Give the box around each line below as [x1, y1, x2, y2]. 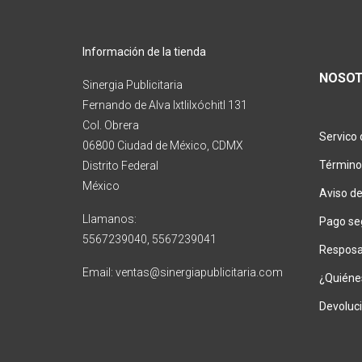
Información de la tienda [82, 45, 206, 58]
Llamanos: [82, 213, 137, 225]
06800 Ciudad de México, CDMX [82, 139, 243, 152]
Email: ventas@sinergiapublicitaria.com [82, 266, 283, 279]
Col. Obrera [82, 119, 139, 132]
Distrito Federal [82, 159, 158, 172]
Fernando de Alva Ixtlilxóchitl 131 [82, 99, 247, 112]
